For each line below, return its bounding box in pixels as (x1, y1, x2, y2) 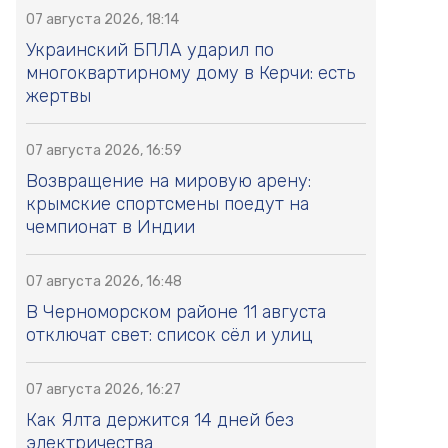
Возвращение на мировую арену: (26, 170, 311, 193)
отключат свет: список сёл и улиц (26, 324, 313, 347)
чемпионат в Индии (26, 216, 195, 239)
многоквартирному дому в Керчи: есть (26, 62, 355, 85)
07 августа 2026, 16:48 (26, 273, 182, 291)
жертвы (26, 85, 91, 108)
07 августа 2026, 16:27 (26, 381, 181, 399)
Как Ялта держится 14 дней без (26, 409, 294, 432)
